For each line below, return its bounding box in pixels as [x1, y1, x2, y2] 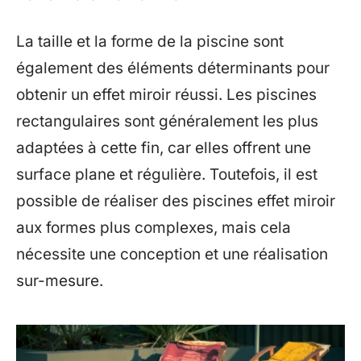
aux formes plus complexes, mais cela [16, 218, 291, 237]
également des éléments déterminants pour [16, 59, 330, 77]
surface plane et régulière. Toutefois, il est [16, 165, 317, 184]
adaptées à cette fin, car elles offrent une [16, 139, 311, 157]
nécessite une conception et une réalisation [16, 245, 328, 263]
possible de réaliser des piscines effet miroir [16, 192, 335, 210]
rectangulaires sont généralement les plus [16, 112, 318, 131]
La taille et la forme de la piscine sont [16, 32, 284, 51]
